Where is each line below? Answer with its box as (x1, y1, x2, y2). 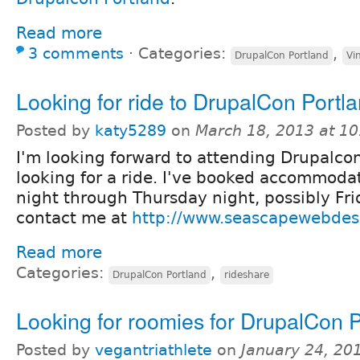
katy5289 (95, 121, 166, 139)
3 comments (28, 44, 124, 62)
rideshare (224, 268, 269, 280)
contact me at (16, 207, 132, 227)
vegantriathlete (95, 341, 212, 358)
